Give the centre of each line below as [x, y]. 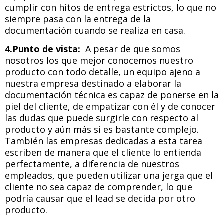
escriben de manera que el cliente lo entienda [103, 153]
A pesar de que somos [130, 49]
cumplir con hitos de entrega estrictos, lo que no [111, 7]
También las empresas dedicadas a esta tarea [104, 141]
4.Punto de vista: [43, 49]
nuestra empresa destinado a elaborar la [93, 84]
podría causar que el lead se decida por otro [100, 199]
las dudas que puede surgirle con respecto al [102, 118]
